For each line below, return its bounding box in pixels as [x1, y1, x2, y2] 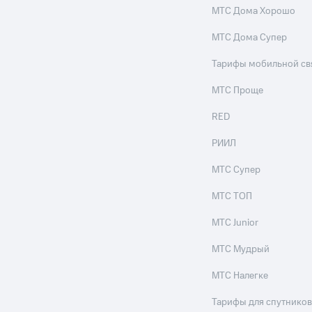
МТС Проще [212, 84, 264, 98]
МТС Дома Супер [212, 31, 288, 45]
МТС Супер [212, 163, 261, 178]
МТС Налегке [212, 269, 269, 283]
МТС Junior [212, 216, 259, 231]
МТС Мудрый [212, 242, 270, 257]
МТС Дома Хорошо [212, 4, 296, 19]
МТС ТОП [212, 189, 253, 204]
